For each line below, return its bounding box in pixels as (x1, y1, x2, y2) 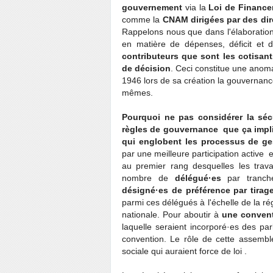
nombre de (122, 173, 175, 183)
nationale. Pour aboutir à (122, 210, 222, 219)
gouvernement (122, 2, 182, 12)
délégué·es (174, 173, 221, 183)
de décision (122, 63, 171, 73)
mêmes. (122, 88, 155, 97)
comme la (122, 15, 163, 24)
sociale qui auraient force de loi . (122, 246, 249, 256)
